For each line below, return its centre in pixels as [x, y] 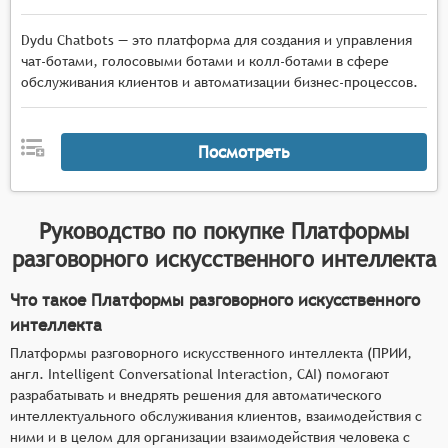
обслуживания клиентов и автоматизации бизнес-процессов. [219, 82]
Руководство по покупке [165, 230]
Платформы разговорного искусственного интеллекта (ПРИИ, [211, 352]
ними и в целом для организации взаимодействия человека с [210, 436]
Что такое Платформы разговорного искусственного [215, 299]
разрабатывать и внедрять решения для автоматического [196, 394]
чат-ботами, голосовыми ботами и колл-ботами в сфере [205, 61]
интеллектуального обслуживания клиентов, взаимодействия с [216, 415]
